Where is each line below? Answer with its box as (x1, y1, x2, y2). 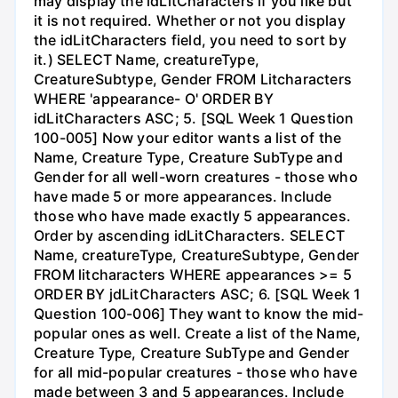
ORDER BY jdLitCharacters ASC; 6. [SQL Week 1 (34, 284, 362, 303)
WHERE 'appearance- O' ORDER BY (34, 89, 274, 107)
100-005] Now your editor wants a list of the (34, 128, 342, 147)
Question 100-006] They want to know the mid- (34, 304, 364, 322)
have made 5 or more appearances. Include (34, 187, 332, 205)
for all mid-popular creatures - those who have (34, 362, 357, 381)
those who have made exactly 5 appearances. (34, 206, 351, 225)
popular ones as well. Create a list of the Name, (34, 323, 362, 342)
